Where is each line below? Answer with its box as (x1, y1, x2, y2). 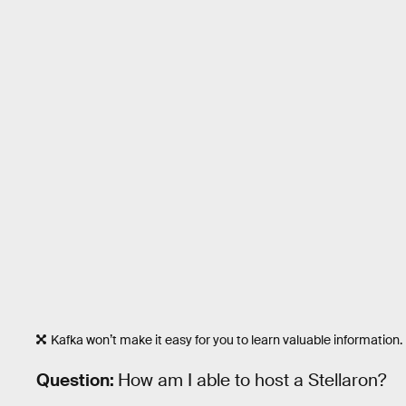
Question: (36, 368, 118, 391)
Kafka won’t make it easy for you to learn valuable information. (51, 332, 402, 349)
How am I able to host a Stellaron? (118, 368, 386, 391)
